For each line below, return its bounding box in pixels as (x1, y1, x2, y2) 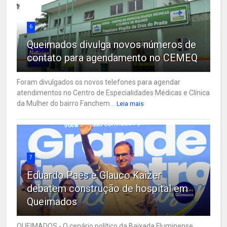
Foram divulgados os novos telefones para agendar (17, 78, 181, 86)
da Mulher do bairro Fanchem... (17, 99, 115, 107)
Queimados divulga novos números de (27, 38, 197, 51)
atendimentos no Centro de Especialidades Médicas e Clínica (17, 88, 210, 97)
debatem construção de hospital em (27, 182, 188, 195)
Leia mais (117, 100, 144, 107)
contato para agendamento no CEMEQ (27, 51, 198, 64)
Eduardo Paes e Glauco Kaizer (27, 169, 162, 181)
